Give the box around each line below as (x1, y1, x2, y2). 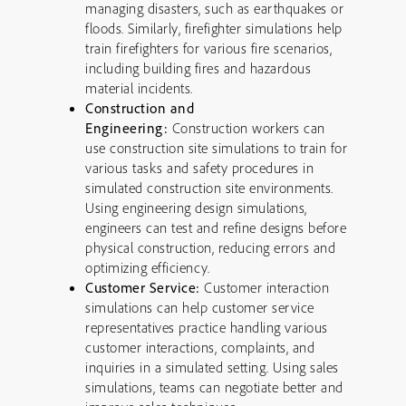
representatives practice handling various (85, 318, 328, 336)
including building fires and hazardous (85, 59, 311, 77)
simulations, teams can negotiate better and (85, 378, 343, 396)
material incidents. (85, 79, 193, 97)
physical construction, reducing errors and (85, 238, 335, 256)
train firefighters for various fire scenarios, (85, 39, 332, 57)
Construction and (85, 99, 194, 117)
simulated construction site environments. (85, 179, 333, 197)
